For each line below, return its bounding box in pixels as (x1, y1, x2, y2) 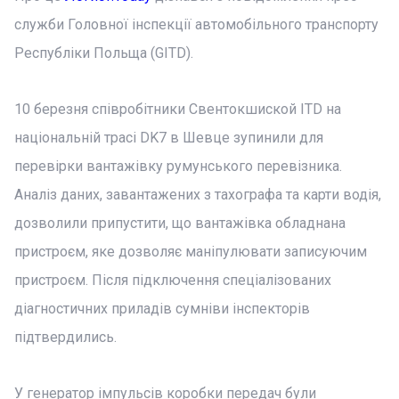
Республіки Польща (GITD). (14, 45, 193, 61)
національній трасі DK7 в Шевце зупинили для (14, 129, 323, 146)
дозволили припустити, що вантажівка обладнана (14, 215, 346, 232)
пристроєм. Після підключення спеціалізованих (14, 272, 331, 289)
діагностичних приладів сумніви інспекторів (14, 300, 310, 317)
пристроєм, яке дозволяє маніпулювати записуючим (14, 243, 367, 260)
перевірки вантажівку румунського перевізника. (14, 158, 342, 175)
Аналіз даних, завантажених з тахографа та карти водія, (14, 186, 381, 203)
